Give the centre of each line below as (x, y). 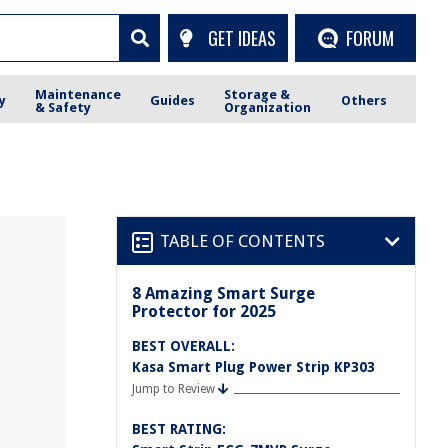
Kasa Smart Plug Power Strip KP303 (253, 367)
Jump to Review (173, 389)
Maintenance (78, 94)
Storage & (257, 94)
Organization (268, 107)
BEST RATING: (179, 429)
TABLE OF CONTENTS (242, 240)
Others (363, 100)
